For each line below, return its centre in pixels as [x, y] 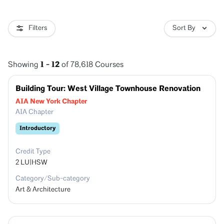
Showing [23, 65]
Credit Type [33, 152]
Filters [38, 28]
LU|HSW [34, 163]
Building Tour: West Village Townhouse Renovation [108, 89]
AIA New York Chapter [51, 101]
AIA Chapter [34, 112]
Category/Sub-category [53, 179]
